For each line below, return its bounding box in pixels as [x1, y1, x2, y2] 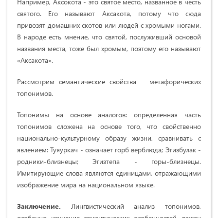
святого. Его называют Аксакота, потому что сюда [17, 8, 201, 18]
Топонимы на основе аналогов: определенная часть [17, 109, 201, 119]
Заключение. [17, 201, 71, 211]
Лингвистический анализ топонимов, [71, 201, 201, 211]
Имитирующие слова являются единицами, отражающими [17, 168, 201, 178]
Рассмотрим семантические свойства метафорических [17, 76, 201, 86]
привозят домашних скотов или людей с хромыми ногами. [17, 20, 201, 30]
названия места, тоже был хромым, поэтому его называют [17, 43, 201, 53]
